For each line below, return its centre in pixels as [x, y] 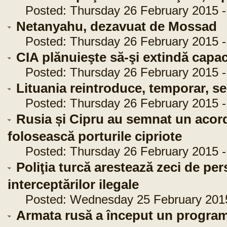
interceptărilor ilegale [73, 184]
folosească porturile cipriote [95, 136]
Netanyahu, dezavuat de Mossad [117, 26]
